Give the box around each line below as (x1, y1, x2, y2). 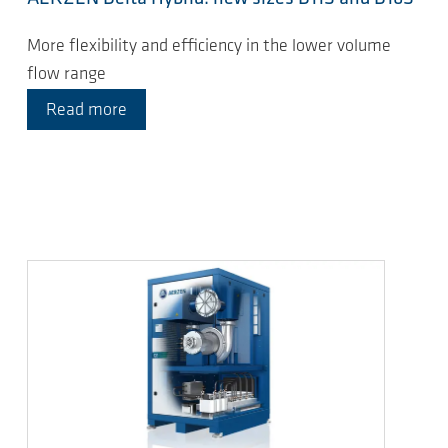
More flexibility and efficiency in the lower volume (27, 37, 391, 57)
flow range (27, 65, 106, 85)
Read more (46, 101, 127, 121)
